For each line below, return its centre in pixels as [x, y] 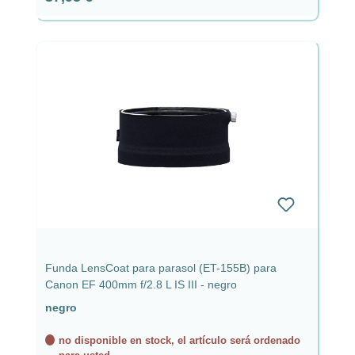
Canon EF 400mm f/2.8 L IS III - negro [141, 284]
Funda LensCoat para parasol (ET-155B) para [161, 267]
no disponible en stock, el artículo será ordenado [179, 340]
